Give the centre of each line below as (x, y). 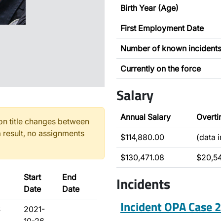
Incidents (143, 184)
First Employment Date (162, 28)
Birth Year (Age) (149, 8)
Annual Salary (146, 117)
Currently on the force (161, 69)
